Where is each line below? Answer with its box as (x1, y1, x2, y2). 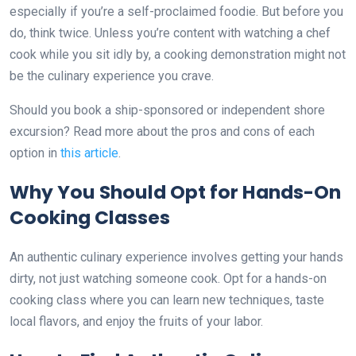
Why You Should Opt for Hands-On (10, 178, 341, 205)
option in (10, 145, 60, 161)
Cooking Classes (10, 203, 170, 230)
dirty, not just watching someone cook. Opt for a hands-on (10, 270, 327, 286)
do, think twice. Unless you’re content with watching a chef (10, 25, 331, 41)
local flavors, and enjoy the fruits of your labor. (10, 313, 263, 329)
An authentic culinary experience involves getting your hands (10, 249, 343, 265)
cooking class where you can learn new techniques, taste (10, 292, 324, 308)
